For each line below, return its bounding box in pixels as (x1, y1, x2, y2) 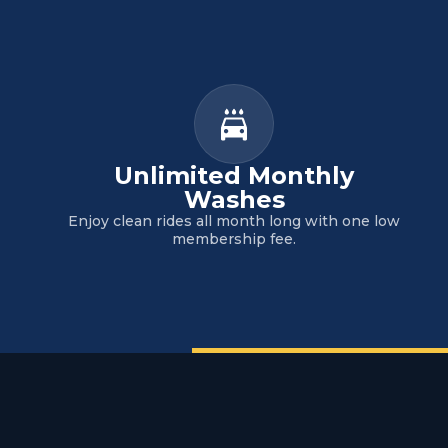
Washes (183, 185, 285, 214)
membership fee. (172, 230, 296, 248)
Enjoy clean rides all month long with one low (68, 212, 400, 230)
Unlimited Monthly (114, 161, 354, 190)
